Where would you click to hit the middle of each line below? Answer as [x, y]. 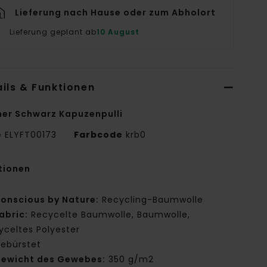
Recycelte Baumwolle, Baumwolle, [109, 214]
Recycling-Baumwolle [151, 199]
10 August [118, 32]
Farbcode [99, 134]
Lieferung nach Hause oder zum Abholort [116, 12]
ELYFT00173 [31, 134]
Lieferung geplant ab [53, 32]
